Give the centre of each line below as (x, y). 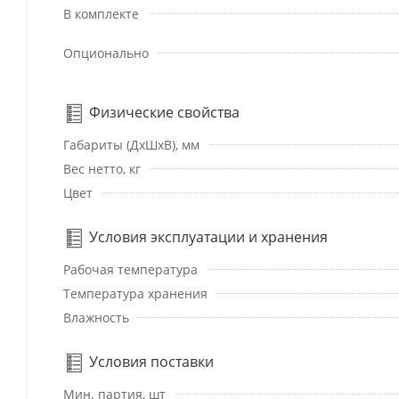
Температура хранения (135, 294)
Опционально (106, 53)
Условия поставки (150, 362)
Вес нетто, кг (102, 169)
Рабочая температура (130, 270)
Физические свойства (163, 113)
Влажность (96, 318)
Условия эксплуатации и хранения (207, 237)
